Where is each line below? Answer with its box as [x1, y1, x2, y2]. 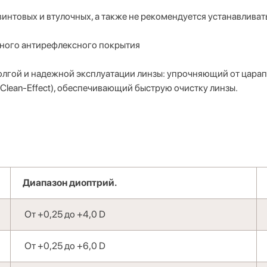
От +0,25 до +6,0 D [23, 240, 105, 252]
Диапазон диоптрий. [23, 177, 120, 188]
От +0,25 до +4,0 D [23, 209, 105, 220]
